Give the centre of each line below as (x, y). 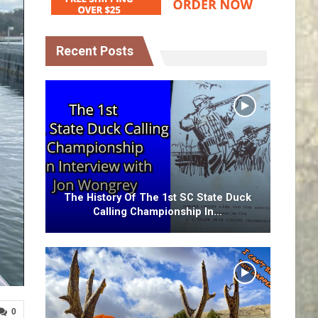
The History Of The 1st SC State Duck (158, 198)
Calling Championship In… (158, 212)
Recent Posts (94, 51)
